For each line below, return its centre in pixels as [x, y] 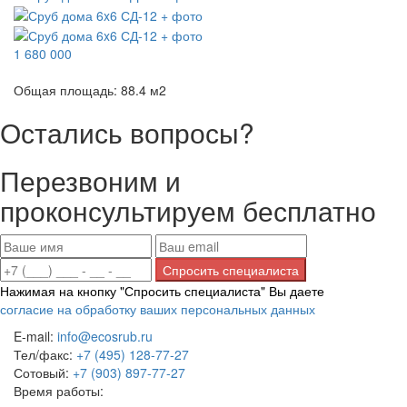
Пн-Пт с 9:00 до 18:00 [170, 391]
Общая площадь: [65, 90]
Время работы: [59, 391]
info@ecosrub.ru [105, 337]
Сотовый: [43, 373]
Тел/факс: [45, 355]
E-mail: [35, 337]
